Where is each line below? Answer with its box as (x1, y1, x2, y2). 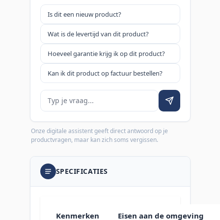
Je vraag (39, 89, 69, 101)
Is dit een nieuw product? (47, 9, 121, 19)
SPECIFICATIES (55, 166, 108, 176)
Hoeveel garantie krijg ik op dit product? (47, 49, 165, 58)
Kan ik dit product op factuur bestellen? (47, 68, 163, 78)
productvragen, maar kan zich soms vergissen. (30, 135, 158, 144)
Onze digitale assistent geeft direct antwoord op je (30, 126, 168, 135)
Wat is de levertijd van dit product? (47, 29, 149, 38)
